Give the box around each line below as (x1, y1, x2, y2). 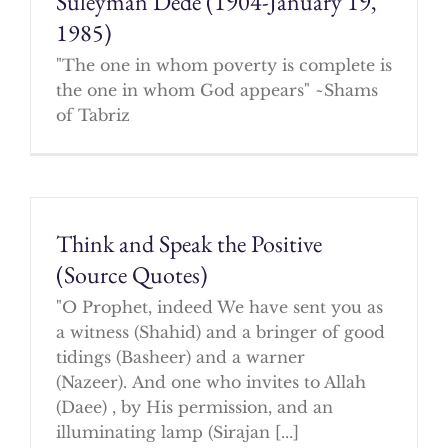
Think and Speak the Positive (55, 227, 322, 259)
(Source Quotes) (55, 258, 208, 290)
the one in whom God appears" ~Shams (55, 80, 378, 101)
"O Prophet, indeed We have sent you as (55, 296, 383, 317)
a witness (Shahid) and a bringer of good (55, 321, 385, 342)
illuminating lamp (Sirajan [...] (55, 421, 299, 442)
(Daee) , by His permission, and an (55, 396, 333, 417)
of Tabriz (55, 105, 130, 126)
